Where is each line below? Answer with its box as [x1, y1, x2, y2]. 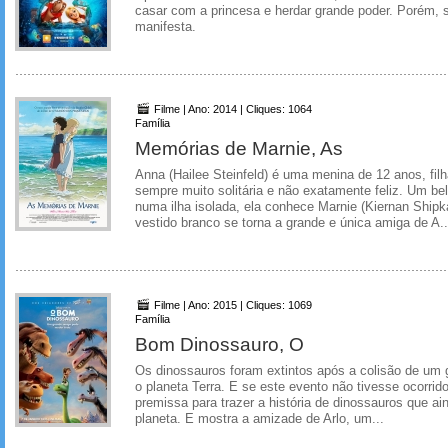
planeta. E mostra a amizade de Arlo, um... [135, 411, 384, 426]
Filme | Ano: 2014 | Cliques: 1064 [151, 103, 312, 115]
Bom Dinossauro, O [135, 332, 304, 355]
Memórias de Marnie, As [135, 137, 343, 159]
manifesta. [135, 20, 196, 35]
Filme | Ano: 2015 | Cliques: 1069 [151, 298, 312, 311]
